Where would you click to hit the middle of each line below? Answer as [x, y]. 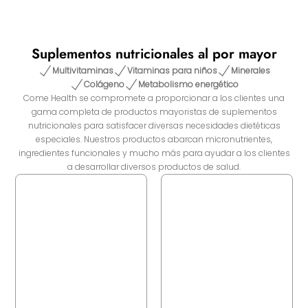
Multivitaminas [82, 70]
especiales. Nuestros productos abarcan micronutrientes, [154, 139]
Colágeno [104, 84]
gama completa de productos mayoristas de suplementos [154, 111]
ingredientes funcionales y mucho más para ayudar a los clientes [154, 153]
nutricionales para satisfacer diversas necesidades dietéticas [154, 125]
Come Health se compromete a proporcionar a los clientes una [154, 98]
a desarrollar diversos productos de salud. [154, 166]
